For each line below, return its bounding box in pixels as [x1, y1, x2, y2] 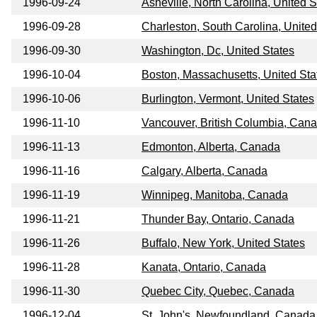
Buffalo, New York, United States [142, 237, 305, 250]
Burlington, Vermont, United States [142, 93, 314, 105]
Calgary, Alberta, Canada [142, 165, 267, 178]
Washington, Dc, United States [142, 45, 294, 57]
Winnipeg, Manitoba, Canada [142, 189, 288, 202]
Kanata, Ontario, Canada [142, 261, 266, 274]
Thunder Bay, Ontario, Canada [142, 213, 294, 226]
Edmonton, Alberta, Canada [142, 141, 280, 154]
